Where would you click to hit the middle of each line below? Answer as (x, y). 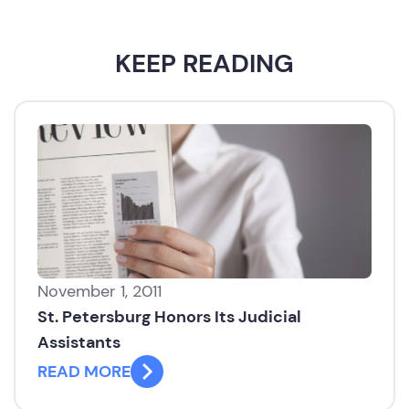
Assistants (79, 342)
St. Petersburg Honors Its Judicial (169, 316)
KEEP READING (204, 63)
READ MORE (84, 371)
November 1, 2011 (100, 291)
